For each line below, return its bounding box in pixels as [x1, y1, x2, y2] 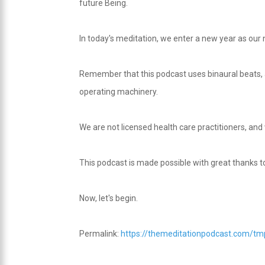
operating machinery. [79, 87, 159, 96]
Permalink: [79, 229, 121, 238]
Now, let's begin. [79, 193, 138, 203]
